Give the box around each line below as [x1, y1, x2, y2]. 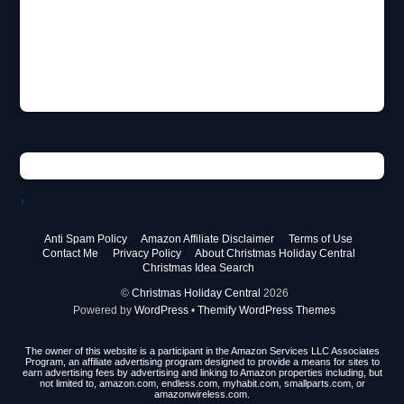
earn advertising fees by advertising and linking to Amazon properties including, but [22, 366, 382, 378]
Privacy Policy [112, 246, 181, 259]
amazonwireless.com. [154, 388, 250, 399]
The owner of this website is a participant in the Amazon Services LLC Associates [24, 344, 380, 356]
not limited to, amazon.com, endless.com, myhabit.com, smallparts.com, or [39, 377, 365, 389]
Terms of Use [289, 232, 353, 244]
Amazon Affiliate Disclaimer [141, 232, 274, 244]
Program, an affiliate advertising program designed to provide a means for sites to [24, 355, 380, 367]
